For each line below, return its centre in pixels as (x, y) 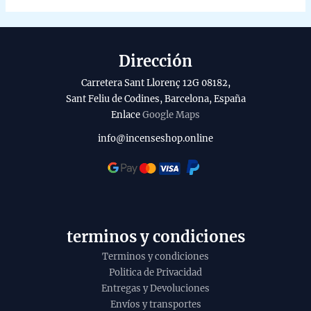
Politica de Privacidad (155, 272)
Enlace (127, 115)
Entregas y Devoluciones (155, 288)
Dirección (155, 61)
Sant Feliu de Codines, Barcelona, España (155, 99)
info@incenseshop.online (155, 139)
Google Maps (171, 115)
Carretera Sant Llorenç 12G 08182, (155, 83)
